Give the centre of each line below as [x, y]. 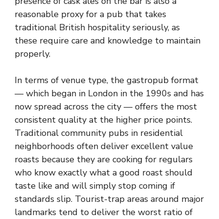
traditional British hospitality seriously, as [97, 27]
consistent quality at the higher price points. [103, 120]
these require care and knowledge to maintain [108, 41]
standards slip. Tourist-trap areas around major [109, 199]
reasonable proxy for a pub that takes [90, 14]
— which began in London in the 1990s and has [109, 93]
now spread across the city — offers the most [106, 107]
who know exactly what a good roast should [104, 173]
